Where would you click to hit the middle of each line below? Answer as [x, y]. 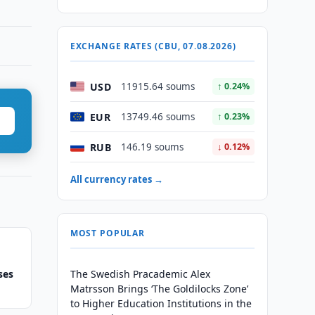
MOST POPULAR [107, 233]
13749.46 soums [157, 117]
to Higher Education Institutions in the [161, 303]
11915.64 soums [157, 86]
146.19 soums [152, 147]
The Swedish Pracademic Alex [140, 274]
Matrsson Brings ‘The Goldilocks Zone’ [159, 289]
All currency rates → [116, 179]
